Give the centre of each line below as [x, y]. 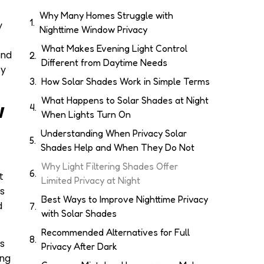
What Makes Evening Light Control [114, 49]
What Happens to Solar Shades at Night [125, 100]
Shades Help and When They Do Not [118, 148]
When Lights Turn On [86, 115]
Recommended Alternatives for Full [115, 232]
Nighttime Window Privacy [93, 30]
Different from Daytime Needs [104, 63]
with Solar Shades [79, 214]
